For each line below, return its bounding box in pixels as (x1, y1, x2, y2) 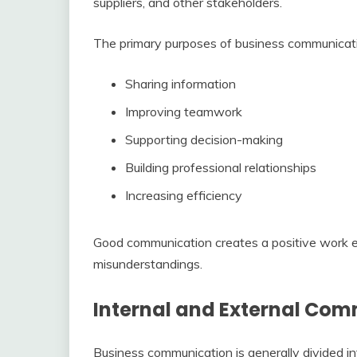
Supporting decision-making (125, 131, 283, 147)
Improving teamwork (125, 103, 242, 120)
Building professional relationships (125, 159, 316, 175)
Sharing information (125, 75, 236, 92)
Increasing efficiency (125, 186, 242, 203)
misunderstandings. (93, 255, 202, 272)
